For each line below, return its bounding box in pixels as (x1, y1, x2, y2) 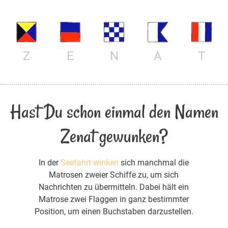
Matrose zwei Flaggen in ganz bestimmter (39, 194, 189, 204)
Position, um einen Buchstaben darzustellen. (34, 206, 193, 216)
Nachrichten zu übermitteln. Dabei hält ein (39, 182, 189, 192)
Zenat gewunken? (60, 123, 168, 149)
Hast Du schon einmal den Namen (10, 99, 218, 124)
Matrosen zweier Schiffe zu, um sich (49, 169, 179, 180)
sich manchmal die (119, 157, 189, 167)
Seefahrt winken (61, 157, 119, 167)
